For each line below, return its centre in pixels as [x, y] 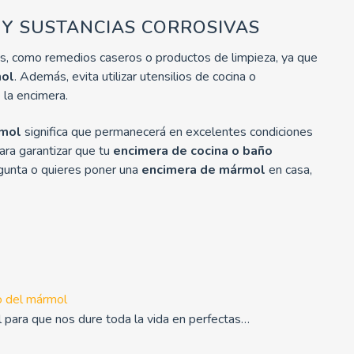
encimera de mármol [205, 169]
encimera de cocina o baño [193, 151]
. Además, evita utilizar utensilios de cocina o [135, 76]
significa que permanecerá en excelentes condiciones [167, 132]
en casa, [290, 169]
